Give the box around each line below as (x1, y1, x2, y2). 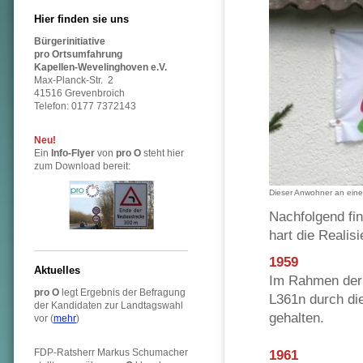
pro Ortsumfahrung (34, 49, 122, 60)
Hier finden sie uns (34, 13, 129, 25)
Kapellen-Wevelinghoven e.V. (34, 62, 167, 73)
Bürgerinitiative (34, 36, 105, 47)
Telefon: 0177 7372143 (34, 100, 136, 112)
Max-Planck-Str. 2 (34, 75, 113, 86)
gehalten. (269, 310, 324, 327)
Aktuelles (34, 264, 83, 276)
